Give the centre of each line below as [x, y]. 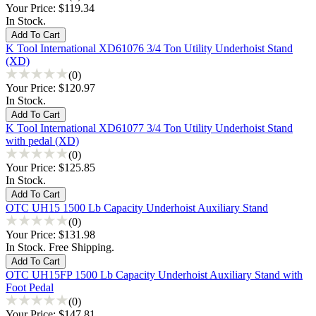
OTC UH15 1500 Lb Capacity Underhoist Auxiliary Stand [137, 207]
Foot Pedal [30, 287]
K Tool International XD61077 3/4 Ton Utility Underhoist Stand [149, 128]
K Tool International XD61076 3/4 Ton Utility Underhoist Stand [149, 48]
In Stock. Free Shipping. [60, 247]
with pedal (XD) [42, 140]
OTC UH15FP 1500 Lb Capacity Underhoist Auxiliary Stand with [154, 274]
